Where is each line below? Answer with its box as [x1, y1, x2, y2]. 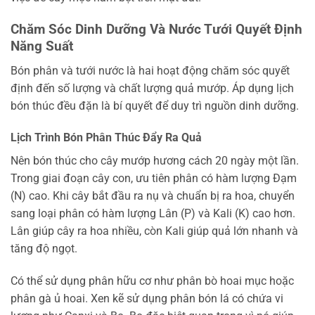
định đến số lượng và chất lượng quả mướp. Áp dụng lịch [11, 81, 294, 95]
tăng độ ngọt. [11, 242, 77, 256]
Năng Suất [11, 37, 73, 54]
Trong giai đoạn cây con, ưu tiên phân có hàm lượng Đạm [11, 172, 297, 186]
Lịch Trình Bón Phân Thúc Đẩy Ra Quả [11, 131, 202, 145]
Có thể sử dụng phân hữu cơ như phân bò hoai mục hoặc [11, 274, 294, 288]
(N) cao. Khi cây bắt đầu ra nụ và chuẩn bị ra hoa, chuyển [11, 189, 295, 203]
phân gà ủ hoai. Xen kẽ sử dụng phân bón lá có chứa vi [11, 292, 283, 306]
